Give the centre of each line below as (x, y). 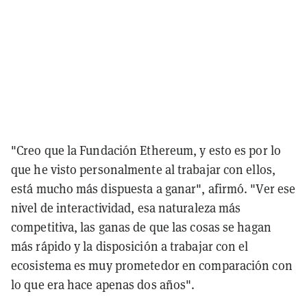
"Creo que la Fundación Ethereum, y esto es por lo (146, 150)
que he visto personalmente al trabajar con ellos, (143, 169)
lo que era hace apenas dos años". (103, 284)
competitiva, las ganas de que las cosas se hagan (141, 227)
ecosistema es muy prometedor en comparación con (152, 265)
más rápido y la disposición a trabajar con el (130, 246)
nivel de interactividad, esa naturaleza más (126, 208)
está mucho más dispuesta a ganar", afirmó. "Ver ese (153, 188)
